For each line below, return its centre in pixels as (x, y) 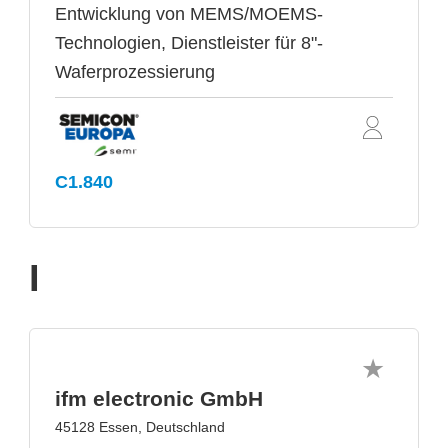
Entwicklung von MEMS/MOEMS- (189, 14)
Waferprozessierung (135, 72)
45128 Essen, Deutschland (140, 426)
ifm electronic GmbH (159, 398)
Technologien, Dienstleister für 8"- (189, 43)
